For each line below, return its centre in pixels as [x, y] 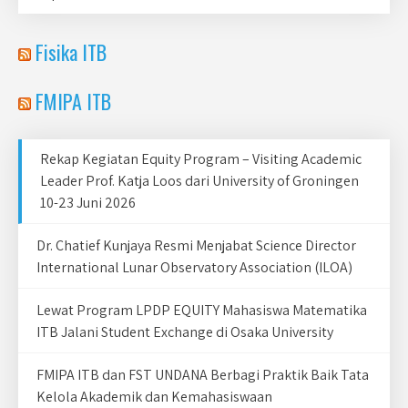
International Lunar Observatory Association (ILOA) [194, 267]
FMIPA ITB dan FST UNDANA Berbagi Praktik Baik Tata [203, 375]
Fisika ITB [71, 52]
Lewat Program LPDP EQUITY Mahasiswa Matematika [202, 310]
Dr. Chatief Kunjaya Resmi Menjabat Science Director [196, 245]
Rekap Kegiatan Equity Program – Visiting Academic [201, 159]
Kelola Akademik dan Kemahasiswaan [154, 397]
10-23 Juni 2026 [88, 203]
